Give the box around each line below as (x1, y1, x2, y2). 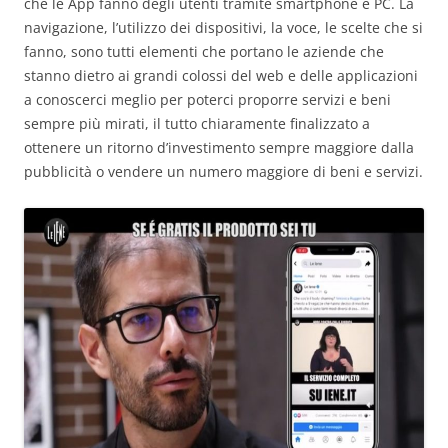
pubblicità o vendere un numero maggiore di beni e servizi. (24, 162, 423, 182)
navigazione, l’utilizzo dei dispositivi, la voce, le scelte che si (24, 18, 423, 38)
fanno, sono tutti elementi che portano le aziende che (24, 42, 384, 62)
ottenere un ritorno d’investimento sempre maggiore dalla (24, 138, 414, 158)
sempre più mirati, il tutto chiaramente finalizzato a (24, 114, 370, 134)
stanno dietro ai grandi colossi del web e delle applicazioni (24, 66, 418, 86)
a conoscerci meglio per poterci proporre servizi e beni (24, 90, 391, 110)
